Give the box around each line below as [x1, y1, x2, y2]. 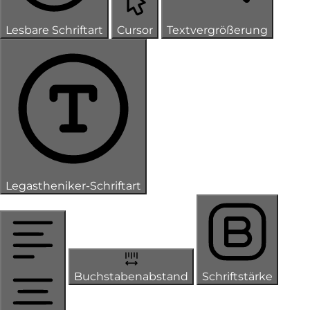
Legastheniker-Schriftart [6, 179, 141, 192]
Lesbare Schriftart [6, 23, 103, 37]
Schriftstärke [202, 269, 273, 283]
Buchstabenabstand [74, 269, 188, 283]
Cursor [117, 23, 153, 37]
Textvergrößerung [167, 23, 268, 37]
